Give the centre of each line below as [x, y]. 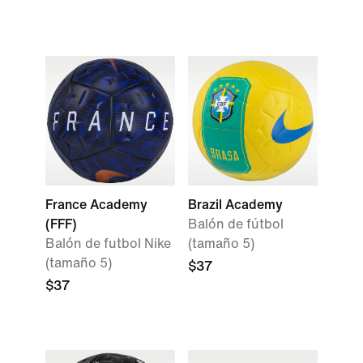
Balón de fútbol [236, 224]
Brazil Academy [235, 205]
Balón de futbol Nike [108, 243]
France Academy [96, 205]
